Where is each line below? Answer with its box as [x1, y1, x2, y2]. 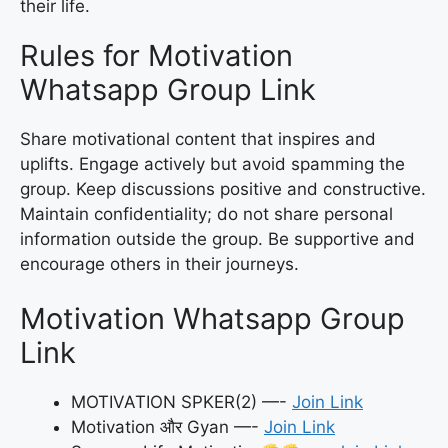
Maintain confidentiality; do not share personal [20, 203, 393, 224]
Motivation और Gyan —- [71, 417, 264, 438]
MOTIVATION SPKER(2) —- [71, 392, 292, 413]
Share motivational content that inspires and [20, 128, 376, 149]
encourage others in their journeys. [20, 253, 299, 274]
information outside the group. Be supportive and [20, 228, 415, 249]
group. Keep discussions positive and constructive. [20, 178, 426, 199]
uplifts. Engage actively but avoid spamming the [20, 153, 405, 174]
